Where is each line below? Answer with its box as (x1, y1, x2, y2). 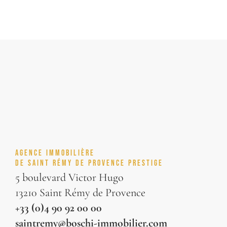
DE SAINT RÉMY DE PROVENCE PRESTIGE (15, 158, 163, 167)
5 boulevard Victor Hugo (15, 171, 124, 184)
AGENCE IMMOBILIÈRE (15, 148, 95, 157)
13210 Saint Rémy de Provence (15, 186, 145, 199)
